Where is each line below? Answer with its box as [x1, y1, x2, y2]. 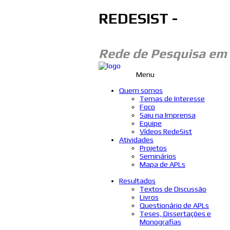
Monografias [140, 217, 181, 226]
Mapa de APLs [140, 160, 185, 168]
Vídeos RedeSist [140, 127, 192, 136]
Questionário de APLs [140, 201, 209, 209]
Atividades [119, 135, 154, 144]
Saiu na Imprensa [140, 110, 196, 119]
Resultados [119, 176, 156, 185]
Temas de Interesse [140, 94, 205, 103]
